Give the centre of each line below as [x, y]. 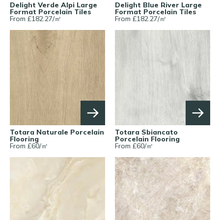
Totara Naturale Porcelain [57, 132]
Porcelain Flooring [147, 139]
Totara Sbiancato [146, 132]
